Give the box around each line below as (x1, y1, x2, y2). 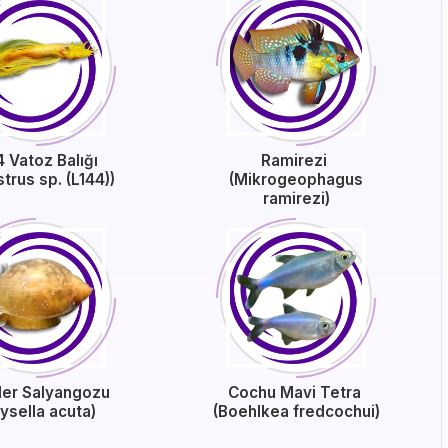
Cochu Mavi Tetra (227, 383, 365, 402)
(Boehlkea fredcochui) (212, 402, 380, 421)
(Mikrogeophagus (229, 170, 364, 189)
